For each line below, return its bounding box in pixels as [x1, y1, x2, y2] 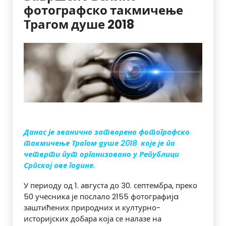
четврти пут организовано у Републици [24, 149, 179, 160]
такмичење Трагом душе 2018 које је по [24, 138, 175, 149]
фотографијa [131, 191, 179, 202]
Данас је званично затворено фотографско [24, 127, 190, 138]
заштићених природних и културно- [24, 202, 160, 213]
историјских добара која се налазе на [24, 213, 161, 224]
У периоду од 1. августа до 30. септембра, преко [24, 180, 197, 191]
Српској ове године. [24, 160, 95, 171]
